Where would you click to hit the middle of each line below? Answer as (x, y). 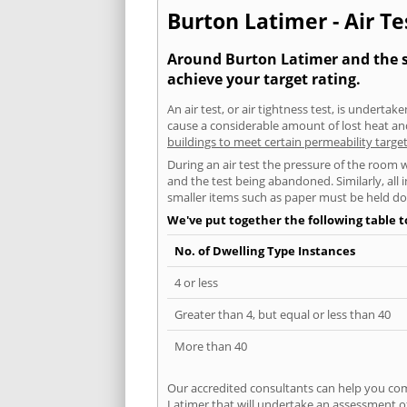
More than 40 (211, 346)
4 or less (196, 282)
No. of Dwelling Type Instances (265, 250)
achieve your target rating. (264, 79)
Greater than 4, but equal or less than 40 (283, 314)
